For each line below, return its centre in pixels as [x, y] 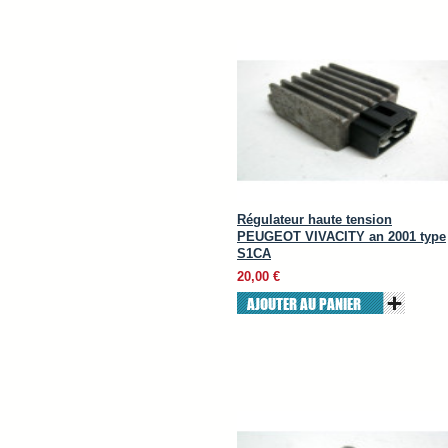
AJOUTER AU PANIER [304, 303]
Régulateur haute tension [314, 219]
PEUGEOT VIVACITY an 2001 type [341, 236]
